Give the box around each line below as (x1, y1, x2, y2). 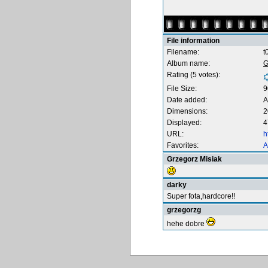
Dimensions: (167, 107, 208, 115)
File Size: (167, 84, 197, 93)
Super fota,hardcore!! (167, 192, 235, 200)
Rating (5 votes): (167, 71, 220, 79)
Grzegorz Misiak (167, 155, 222, 163)
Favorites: (167, 141, 199, 150)
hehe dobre (167, 220, 206, 228)
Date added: (167, 96, 207, 104)
